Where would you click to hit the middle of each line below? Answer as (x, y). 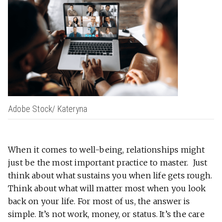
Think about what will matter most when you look (107, 189)
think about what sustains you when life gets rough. (110, 176)
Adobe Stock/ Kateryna (48, 109)
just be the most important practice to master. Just (108, 163)
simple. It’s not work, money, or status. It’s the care (106, 214)
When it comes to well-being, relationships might (107, 150)
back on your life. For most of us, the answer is (99, 201)
